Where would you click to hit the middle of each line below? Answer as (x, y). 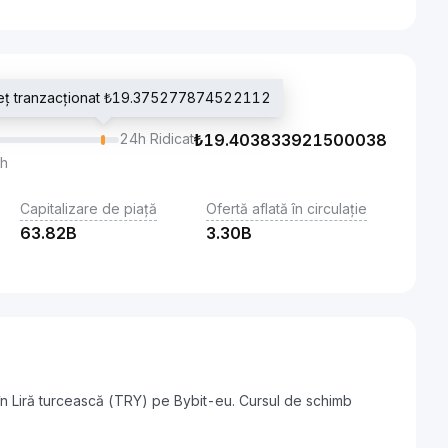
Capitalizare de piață (88, 208)
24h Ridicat (156, 138)
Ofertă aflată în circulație (286, 208)
